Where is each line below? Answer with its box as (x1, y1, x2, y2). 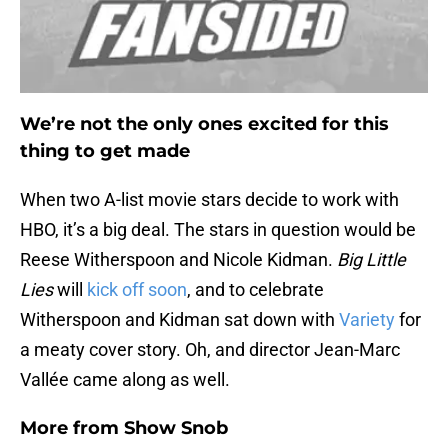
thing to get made (20, 140, 190, 163)
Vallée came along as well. (20, 369, 230, 391)
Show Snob (124, 417, 228, 440)
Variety (339, 309, 395, 331)
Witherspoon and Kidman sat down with (20, 309, 339, 331)
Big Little (337, 249, 406, 271)
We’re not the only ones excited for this (20, 113, 389, 136)
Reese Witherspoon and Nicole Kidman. (20, 249, 337, 271)
